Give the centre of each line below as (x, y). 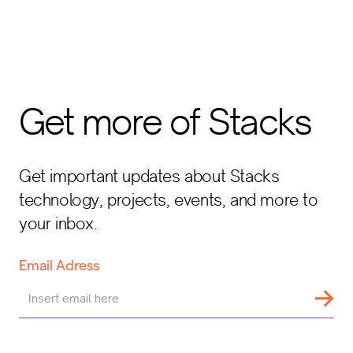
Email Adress (59, 265)
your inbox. (58, 223)
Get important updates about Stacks (149, 176)
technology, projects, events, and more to (169, 200)
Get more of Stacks (165, 121)
